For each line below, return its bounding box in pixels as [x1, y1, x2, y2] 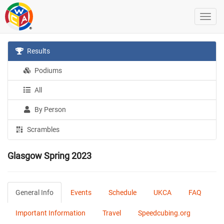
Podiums [33, 66, 62, 74]
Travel [102, 209, 121, 217]
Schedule [108, 188, 136, 196]
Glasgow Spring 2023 [7, 150, 91, 161]
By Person [33, 105, 66, 113]
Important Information [15, 209, 85, 217]
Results [25, 47, 50, 55]
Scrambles [25, 125, 60, 133]
